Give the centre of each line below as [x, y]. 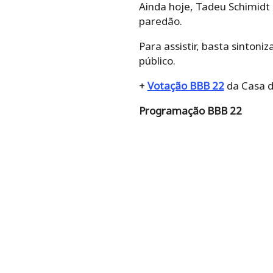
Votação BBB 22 [186, 85]
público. [157, 60]
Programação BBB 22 [190, 110]
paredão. [160, 21]
